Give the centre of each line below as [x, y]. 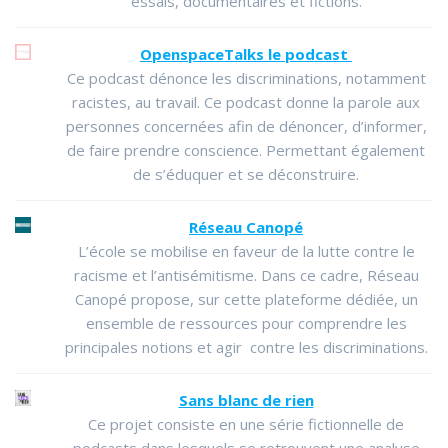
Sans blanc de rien [246, 400]
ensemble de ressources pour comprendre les [246, 323]
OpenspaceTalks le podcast [244, 54]
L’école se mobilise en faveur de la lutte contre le [246, 251]
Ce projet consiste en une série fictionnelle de [246, 424]
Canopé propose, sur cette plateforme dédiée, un [246, 299]
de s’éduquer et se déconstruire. [246, 174]
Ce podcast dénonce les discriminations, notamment [246, 78]
